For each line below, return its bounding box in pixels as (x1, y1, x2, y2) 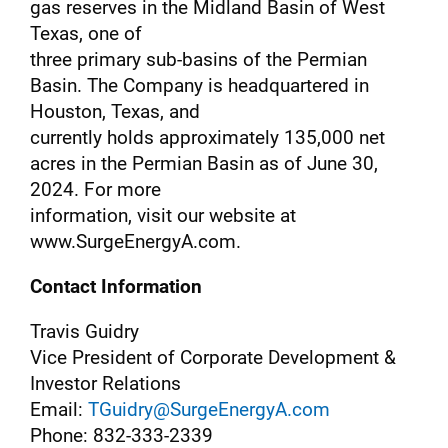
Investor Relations (30, 372, 181, 396)
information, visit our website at (30, 203, 296, 227)
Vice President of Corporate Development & (30, 346, 396, 370)
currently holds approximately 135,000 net (30, 125, 385, 149)
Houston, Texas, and (30, 99, 200, 123)
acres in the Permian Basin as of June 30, (30, 151, 378, 175)
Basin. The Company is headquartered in (30, 73, 369, 97)
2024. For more (30, 177, 161, 201)
